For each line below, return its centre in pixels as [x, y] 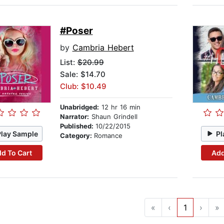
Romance [108, 136]
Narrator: [74, 117]
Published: [77, 126]
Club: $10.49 [83, 86]
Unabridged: [79, 107]
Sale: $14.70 [82, 74]
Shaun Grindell [113, 117]
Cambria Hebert [103, 48]
